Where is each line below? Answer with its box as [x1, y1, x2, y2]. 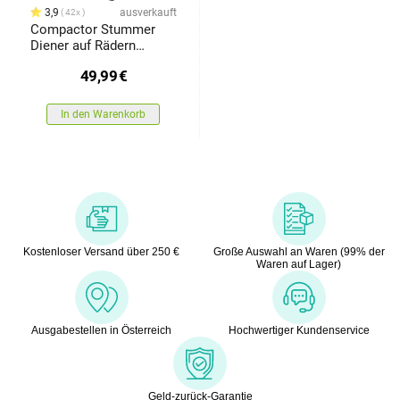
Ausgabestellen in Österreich [31, 323, 171, 337]
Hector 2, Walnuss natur [29, 53, 173, 70]
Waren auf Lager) [256, 257, 341, 271]
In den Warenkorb [61, 107, 146, 121]
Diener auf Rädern [29, 37, 136, 54]
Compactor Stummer [29, 21, 155, 37]
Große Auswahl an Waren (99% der [212, 245, 385, 258]
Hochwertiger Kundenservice [228, 323, 370, 337]
